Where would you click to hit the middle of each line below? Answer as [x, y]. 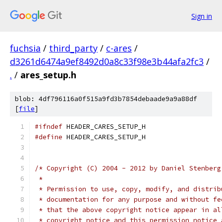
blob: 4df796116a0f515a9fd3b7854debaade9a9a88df [106, 99]
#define [49, 137]
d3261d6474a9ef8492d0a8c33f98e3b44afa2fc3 [107, 61]
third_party [73, 48]
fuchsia [25, 48]
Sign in [202, 16]
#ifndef [49, 127]
